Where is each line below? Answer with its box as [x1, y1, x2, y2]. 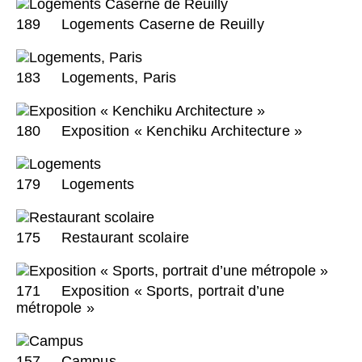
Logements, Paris [57, 69, 177, 86]
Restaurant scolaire [57, 229, 190, 246]
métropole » [16, 299, 95, 316]
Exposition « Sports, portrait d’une [57, 282, 285, 299]
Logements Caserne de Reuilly [57, 15, 264, 32]
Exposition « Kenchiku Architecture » [57, 122, 303, 139]
